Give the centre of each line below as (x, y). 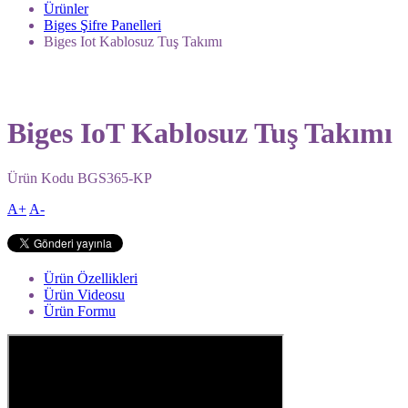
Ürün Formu (80, 311)
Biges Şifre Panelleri (102, 25)
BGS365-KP (115, 178)
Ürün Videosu (84, 294)
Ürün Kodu (42, 178)
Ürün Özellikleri (91, 278)
